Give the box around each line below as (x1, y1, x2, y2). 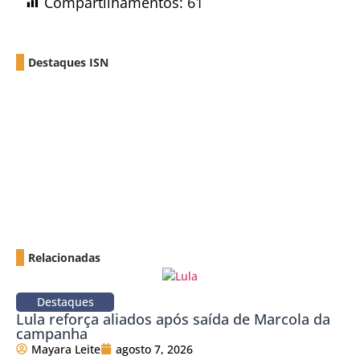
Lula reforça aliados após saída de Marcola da (16, 309, 330, 329)
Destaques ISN (28, 54, 108, 70)
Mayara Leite (31, 341, 100, 357)
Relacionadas (28, 249, 100, 265)
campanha (16, 323, 88, 343)
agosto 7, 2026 (116, 341, 193, 357)
